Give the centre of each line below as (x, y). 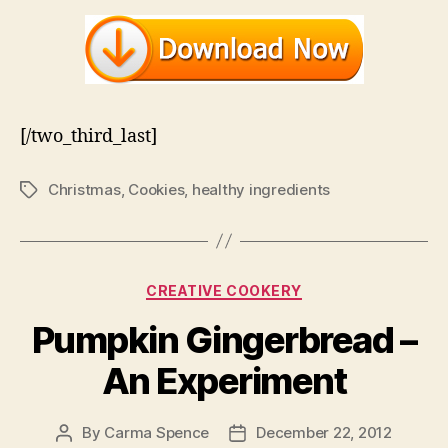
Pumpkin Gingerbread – (224, 340)
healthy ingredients (261, 189)
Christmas (84, 189)
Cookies (156, 189)
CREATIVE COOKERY (224, 290)
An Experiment (224, 381)
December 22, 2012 (324, 433)
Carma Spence (157, 433)
